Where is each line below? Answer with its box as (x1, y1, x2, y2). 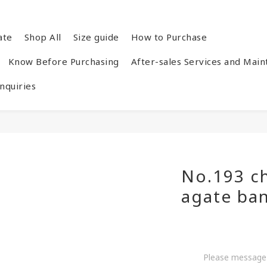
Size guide (73, 31, 119, 43)
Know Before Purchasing (8, 55, 119, 67)
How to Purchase (131, 31, 207, 43)
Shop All (24, 31, 61, 43)
